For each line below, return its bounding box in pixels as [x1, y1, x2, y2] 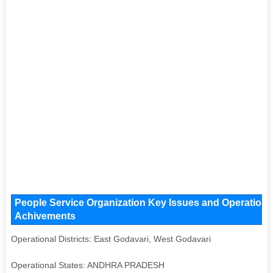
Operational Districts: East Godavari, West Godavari [10, 233, 211, 244]
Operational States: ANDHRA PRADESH [10, 260, 165, 270]
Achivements [14, 210, 76, 221]
